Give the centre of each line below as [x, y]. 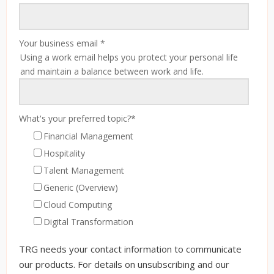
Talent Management [84, 171]
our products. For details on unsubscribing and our [124, 265]
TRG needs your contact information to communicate [130, 249]
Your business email [60, 43]
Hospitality [64, 154]
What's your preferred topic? [75, 119]
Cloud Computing [78, 205]
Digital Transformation [88, 222]
